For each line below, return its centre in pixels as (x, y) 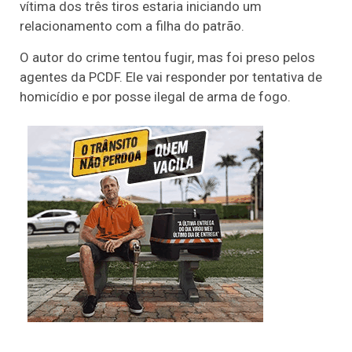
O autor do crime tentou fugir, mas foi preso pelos (167, 57)
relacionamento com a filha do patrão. (132, 26)
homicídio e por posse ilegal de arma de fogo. (155, 96)
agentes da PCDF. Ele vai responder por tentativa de (171, 77)
